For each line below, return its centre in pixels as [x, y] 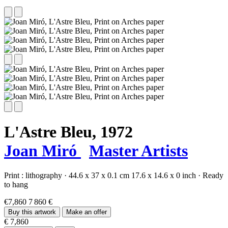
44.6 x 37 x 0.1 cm [99, 176]
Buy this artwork [32, 212]
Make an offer [87, 212]
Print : [15, 176]
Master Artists [138, 151]
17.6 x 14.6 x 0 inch [164, 176]
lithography [45, 176]
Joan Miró [42, 151]
